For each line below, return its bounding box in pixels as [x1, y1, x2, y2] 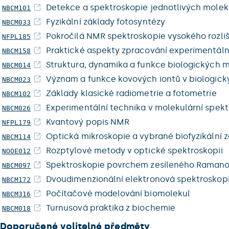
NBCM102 [2, 90, 31, 98]
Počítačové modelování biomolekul [46, 189, 191, 198]
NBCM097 [2, 162, 31, 169]
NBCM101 [2, 4, 31, 12]
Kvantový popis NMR [46, 117, 130, 127]
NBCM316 [2, 190, 31, 198]
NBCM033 [2, 18, 31, 26]
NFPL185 [2, 33, 31, 40]
